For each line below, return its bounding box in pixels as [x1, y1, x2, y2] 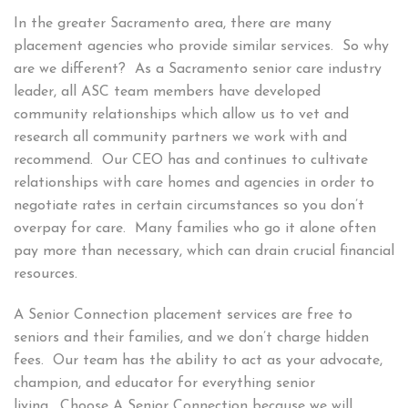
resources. [14, 267, 82, 282]
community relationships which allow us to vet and [14, 107, 349, 123]
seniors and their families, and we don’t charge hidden [14, 331, 369, 346]
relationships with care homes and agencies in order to [14, 176, 374, 191]
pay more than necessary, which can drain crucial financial [14, 244, 394, 260]
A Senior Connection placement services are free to [14, 308, 352, 323]
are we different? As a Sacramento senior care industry [14, 62, 382, 77]
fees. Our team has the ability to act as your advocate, [14, 353, 382, 369]
